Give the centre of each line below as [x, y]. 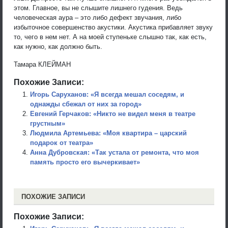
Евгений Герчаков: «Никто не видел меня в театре [113, 113]
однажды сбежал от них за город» [86, 104]
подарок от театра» [62, 142]
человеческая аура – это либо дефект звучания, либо [97, 17]
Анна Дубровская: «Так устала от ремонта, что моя [115, 152]
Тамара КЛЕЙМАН [42, 64]
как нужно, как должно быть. [58, 46]
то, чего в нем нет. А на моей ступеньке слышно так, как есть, [110, 37]
